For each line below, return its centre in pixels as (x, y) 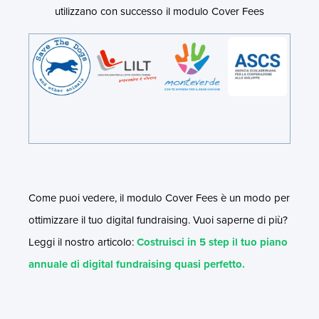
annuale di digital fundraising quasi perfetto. (137, 264)
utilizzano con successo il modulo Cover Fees (159, 11)
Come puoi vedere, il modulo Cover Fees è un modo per (159, 198)
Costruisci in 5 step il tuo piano (212, 242)
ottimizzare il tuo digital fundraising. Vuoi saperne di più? (158, 220)
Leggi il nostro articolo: (83, 242)
